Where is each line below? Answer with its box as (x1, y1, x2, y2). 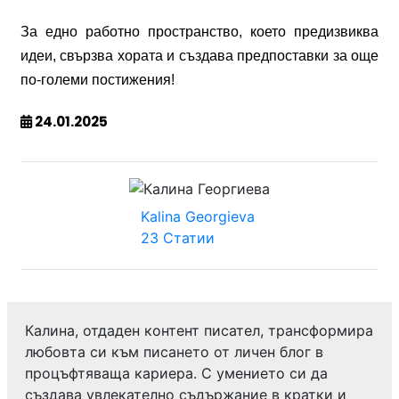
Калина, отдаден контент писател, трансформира (25, 321, 373, 339)
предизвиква (294, 24, 379, 39)
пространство (148, 24, 239, 39)
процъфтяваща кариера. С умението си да (25, 363, 328, 382)
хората (117, 48, 163, 63)
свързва (60, 48, 114, 63)
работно (85, 24, 140, 39)
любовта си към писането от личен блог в (25, 342, 323, 361)
